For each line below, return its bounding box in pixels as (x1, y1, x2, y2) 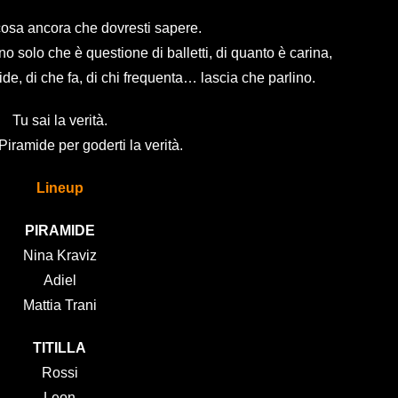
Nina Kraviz (22, 247, 97, 263)
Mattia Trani (22, 297, 97, 313)
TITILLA (33, 339, 87, 355)
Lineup (36, 179, 84, 195)
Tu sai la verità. (12, 112, 107, 128)
